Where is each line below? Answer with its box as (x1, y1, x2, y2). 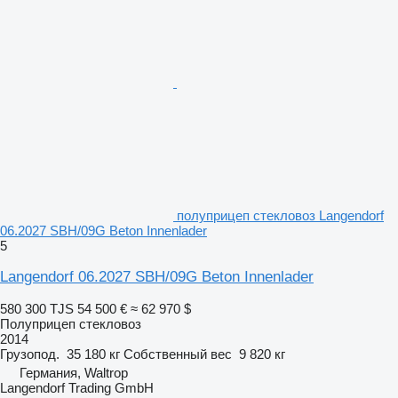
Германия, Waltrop (20, 364, 128, 380)
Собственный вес (123, 346, 232, 362)
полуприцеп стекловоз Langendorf (177, 207, 384, 223)
